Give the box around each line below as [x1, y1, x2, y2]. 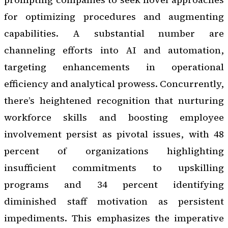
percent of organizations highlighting [4, 145, 224, 158]
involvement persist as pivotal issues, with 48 [4, 128, 224, 141]
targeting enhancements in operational [4, 61, 224, 74]
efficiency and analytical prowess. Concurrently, [4, 77, 224, 91]
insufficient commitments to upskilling [4, 161, 224, 175]
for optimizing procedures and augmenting [4, 10, 224, 23]
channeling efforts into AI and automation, [4, 44, 224, 57]
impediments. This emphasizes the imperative [4, 212, 224, 225]
